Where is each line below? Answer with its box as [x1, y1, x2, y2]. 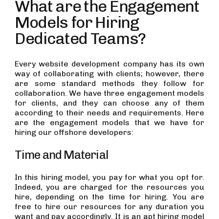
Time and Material [15, 148, 108, 162]
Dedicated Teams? [15, 29, 146, 48]
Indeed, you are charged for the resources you [15, 182, 204, 192]
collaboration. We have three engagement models [15, 88, 204, 98]
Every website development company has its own [15, 59, 204, 68]
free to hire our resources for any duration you [15, 202, 204, 211]
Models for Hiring [15, 13, 139, 32]
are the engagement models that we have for [15, 118, 204, 127]
